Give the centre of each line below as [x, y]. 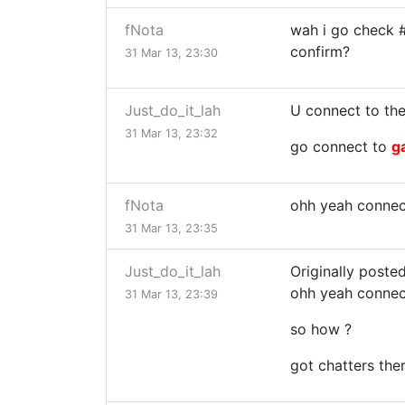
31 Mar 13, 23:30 [171, 53]
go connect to [341, 147]
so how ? [321, 330]
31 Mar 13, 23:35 [171, 229]
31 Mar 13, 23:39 [171, 295]
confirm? [322, 52]
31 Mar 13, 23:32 [171, 134]
